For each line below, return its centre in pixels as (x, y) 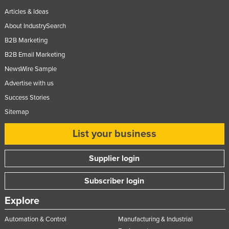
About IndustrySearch (35, 26)
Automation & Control (35, 219)
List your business (114, 134)
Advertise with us (29, 83)
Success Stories (27, 97)
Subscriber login (114, 181)
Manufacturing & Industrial (155, 219)
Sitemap (16, 112)
